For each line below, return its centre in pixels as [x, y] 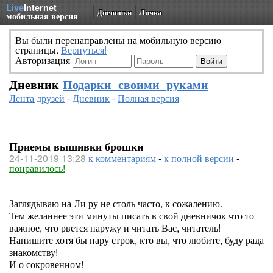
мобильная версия [42, 16]
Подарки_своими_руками [136, 84]
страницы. [38, 50]
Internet [40, 7]
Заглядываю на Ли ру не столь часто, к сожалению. [116, 203]
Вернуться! [84, 50]
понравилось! [37, 168]
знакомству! [34, 252]
